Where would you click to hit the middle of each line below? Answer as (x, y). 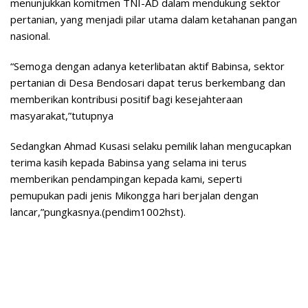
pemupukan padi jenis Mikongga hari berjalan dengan (134, 195)
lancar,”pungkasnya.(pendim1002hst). (98, 211)
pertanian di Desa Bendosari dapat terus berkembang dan (148, 82)
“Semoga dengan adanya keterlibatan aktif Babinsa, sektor (147, 66)
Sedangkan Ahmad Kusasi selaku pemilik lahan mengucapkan (151, 145)
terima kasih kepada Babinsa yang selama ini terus (129, 162)
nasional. (30, 35)
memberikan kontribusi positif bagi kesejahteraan (126, 99)
